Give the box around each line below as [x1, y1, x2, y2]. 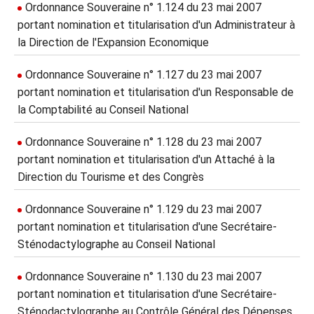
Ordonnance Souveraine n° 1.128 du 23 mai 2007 [25, 135, 261, 149]
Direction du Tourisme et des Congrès [18, 170, 204, 184]
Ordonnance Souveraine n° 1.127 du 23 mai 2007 [25, 68, 261, 81]
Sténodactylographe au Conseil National [18, 238, 215, 251]
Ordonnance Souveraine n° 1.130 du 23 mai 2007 [25, 270, 261, 283]
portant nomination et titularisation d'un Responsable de [18, 86, 294, 99]
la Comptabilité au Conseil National [18, 103, 189, 116]
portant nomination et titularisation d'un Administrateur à [18, 18, 295, 32]
